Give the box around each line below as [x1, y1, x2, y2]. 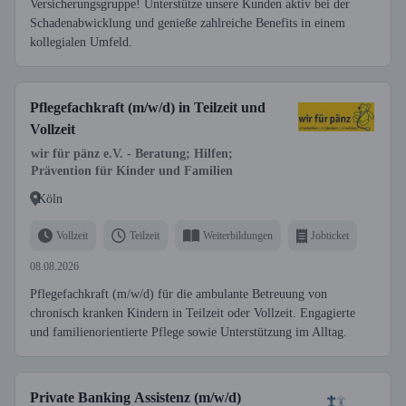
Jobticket [311, 228, 349, 242]
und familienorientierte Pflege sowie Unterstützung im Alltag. [30, 325, 347, 339]
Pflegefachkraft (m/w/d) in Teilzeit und [30, 100, 266, 115]
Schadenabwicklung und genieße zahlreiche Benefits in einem [30, 16, 345, 30]
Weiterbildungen [203, 228, 273, 242]
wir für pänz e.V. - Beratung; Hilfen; [31, 147, 233, 160]
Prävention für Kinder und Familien [31, 164, 233, 178]
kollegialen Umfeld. [30, 35, 132, 49]
